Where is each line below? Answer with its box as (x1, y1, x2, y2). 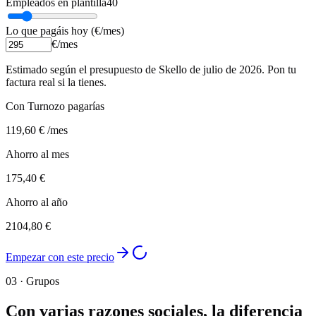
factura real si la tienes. (6, 76, 107, 89)
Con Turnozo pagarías (6, 100, 104, 113)
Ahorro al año (6, 196, 68, 209)
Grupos (26, 275, 59, 288)
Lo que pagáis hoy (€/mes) (6, 25, 124, 37)
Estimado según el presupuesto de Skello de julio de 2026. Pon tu (6, 63, 296, 76)
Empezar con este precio (6, 251, 114, 264)
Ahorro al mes (6, 148, 69, 161)
